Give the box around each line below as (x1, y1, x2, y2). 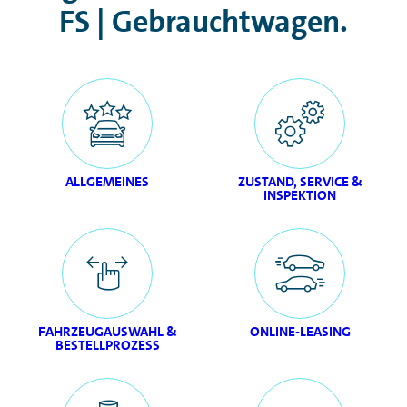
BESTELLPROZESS (55, 336, 160, 354)
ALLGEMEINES (65, 173, 149, 191)
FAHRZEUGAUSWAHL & (37, 323, 177, 341)
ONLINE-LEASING (249, 323, 351, 341)
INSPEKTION (263, 186, 336, 204)
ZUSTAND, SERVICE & (237, 173, 362, 191)
